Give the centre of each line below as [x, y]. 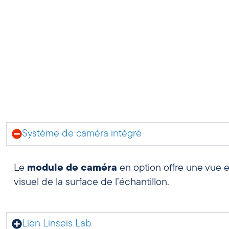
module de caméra [72, 168]
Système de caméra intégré [82, 134]
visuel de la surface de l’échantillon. [91, 182]
